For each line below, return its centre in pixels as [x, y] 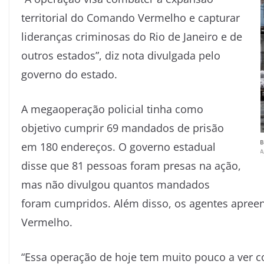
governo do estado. [69, 74]
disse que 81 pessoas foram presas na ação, [131, 165]
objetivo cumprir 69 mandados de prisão [123, 128]
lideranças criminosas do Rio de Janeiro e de [132, 36]
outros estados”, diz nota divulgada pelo [121, 55]
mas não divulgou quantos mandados [115, 184]
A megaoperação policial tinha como [112, 109]
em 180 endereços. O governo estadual [118, 146]
